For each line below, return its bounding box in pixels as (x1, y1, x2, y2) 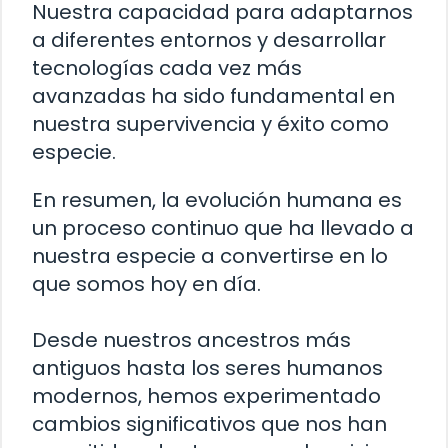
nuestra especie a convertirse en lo (32, 241, 388, 270)
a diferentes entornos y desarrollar (32, 25, 386, 54)
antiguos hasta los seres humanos (32, 353, 383, 382)
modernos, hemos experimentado (32, 381, 381, 410)
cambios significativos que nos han (32, 409, 387, 438)
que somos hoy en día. (32, 269, 261, 298)
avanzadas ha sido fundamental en (32, 81, 395, 110)
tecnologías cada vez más (32, 53, 302, 82)
